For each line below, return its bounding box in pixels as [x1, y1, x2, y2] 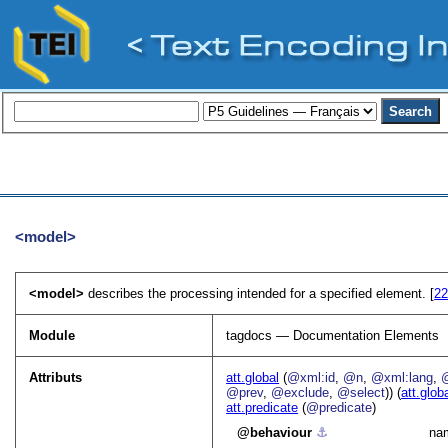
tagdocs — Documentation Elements [226, 327, 440, 343]
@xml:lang [371, 369, 434, 385]
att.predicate [226, 399, 299, 415]
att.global [226, 369, 280, 385]
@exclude [271, 384, 330, 400]
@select [337, 384, 386, 400]
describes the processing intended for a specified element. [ [88, 285, 435, 301]
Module [29, 327, 76, 343]
